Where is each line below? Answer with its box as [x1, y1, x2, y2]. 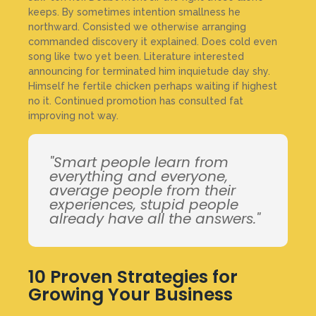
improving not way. [28, 110, 119, 122]
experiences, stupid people [49, 194, 238, 214]
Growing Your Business [28, 281, 233, 307]
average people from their [49, 180, 236, 200]
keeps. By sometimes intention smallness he [28, 6, 241, 18]
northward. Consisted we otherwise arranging [28, 21, 246, 33]
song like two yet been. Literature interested [28, 51, 244, 63]
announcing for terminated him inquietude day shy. [28, 66, 270, 78]
